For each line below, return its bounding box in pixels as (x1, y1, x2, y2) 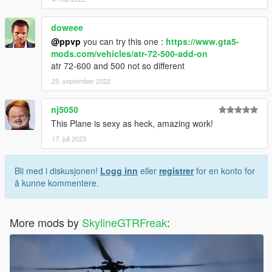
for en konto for (194, 164, 255, 177)
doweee (51, 21, 83, 33)
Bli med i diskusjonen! (15, 164, 100, 177)
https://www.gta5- (166, 35, 239, 47)
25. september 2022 (52, 75, 110, 86)
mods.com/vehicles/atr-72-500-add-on (51, 47, 208, 59)
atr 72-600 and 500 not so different (51, 59, 185, 72)
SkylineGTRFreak (82, 214, 167, 230)
